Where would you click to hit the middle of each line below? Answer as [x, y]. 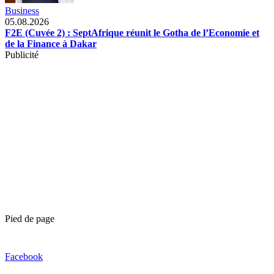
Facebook [24, 256]
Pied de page [30, 218]
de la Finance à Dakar [51, 43]
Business [22, 10]
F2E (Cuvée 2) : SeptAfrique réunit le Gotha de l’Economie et [132, 32]
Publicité [22, 54]
